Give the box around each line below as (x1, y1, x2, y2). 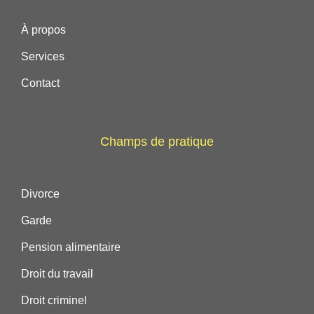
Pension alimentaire (21, 241, 121, 254)
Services (21, 50, 64, 63)
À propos (21, 24, 66, 36)
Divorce (21, 188, 60, 200)
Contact (21, 77, 60, 90)
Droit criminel (21, 294, 87, 307)
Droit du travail (21, 268, 93, 280)
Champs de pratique (100, 135, 214, 149)
